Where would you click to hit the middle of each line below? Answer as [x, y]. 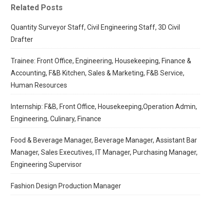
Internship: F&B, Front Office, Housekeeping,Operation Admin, [104, 107]
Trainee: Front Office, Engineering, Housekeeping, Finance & [101, 61]
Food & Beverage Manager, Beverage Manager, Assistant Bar [104, 140]
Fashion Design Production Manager [66, 186]
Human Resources [39, 85]
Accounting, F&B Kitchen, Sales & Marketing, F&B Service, [98, 73]
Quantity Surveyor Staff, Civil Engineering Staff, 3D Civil [96, 27]
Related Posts [37, 8]
